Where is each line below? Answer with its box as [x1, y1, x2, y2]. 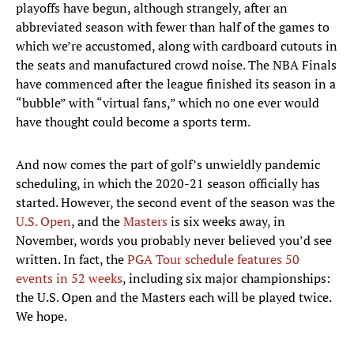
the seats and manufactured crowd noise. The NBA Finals [16, 56, 337, 74]
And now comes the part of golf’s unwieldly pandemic [16, 156, 320, 174]
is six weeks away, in [168, 213, 285, 231]
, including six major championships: [122, 269, 330, 288]
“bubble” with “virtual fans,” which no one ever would [16, 94, 319, 112]
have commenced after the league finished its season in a [16, 75, 336, 93]
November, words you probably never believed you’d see [16, 232, 332, 250]
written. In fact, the [16, 250, 127, 269]
